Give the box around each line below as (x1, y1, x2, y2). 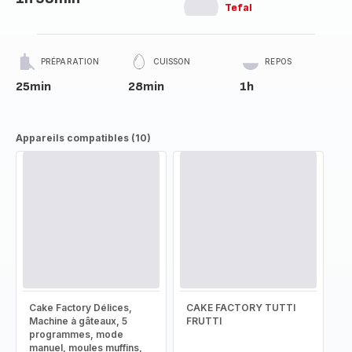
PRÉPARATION (41, 57, 100, 66)
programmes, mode (29, 328, 123, 340)
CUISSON (152, 57, 191, 66)
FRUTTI (186, 315, 222, 327)
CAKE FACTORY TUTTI (186, 302, 295, 313)
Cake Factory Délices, (29, 302, 132, 313)
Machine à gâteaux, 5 (29, 315, 127, 327)
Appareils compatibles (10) (16, 132, 151, 144)
